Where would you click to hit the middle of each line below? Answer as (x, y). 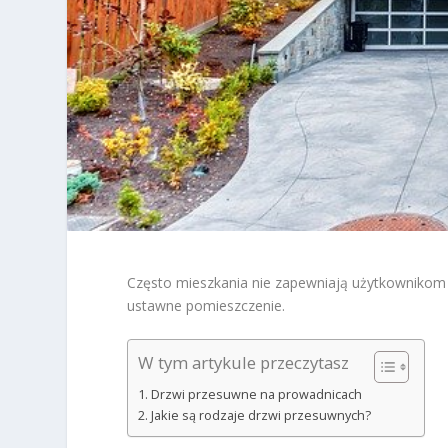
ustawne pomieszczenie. (206, 306)
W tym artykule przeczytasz (244, 363)
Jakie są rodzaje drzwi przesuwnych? (260, 416)
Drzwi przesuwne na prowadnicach (256, 395)
